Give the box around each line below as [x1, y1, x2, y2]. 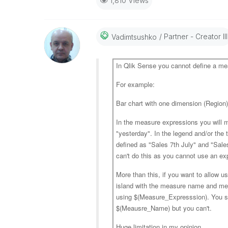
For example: [116, 79, 155, 89]
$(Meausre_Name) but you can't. [116, 203, 212, 213]
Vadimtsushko [111, 32, 157, 41]
